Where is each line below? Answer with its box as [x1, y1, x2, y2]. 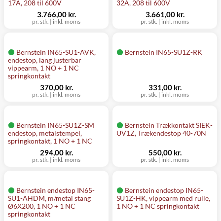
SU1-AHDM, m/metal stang [8, 194, 91, 202]
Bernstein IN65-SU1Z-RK [125, 48, 202, 56]
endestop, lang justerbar [8, 56, 81, 64]
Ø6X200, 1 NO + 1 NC [8, 202, 75, 210]
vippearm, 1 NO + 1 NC [8, 64, 79, 72]
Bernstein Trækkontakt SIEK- [125, 121, 213, 129]
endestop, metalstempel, [8, 129, 82, 137]
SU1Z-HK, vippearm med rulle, [116, 194, 210, 202]
